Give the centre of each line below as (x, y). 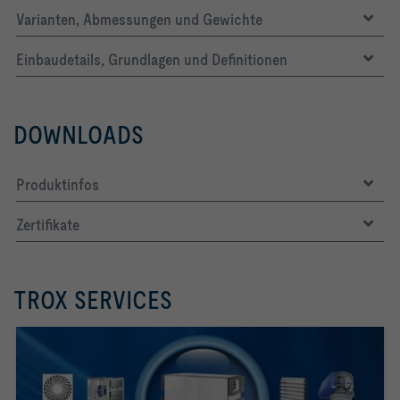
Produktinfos (58, 185)
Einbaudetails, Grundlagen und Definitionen (152, 60)
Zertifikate (48, 225)
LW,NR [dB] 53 (123, 84)
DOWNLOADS (79, 135)
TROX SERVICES (93, 300)
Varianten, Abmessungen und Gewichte (139, 20)
